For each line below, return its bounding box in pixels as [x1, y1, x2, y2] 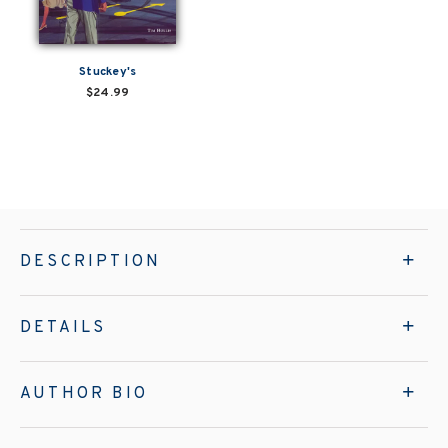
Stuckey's [78, 63, 137, 80]
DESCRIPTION [20, 251, 162, 272]
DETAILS [20, 317, 107, 338]
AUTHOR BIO [20, 383, 148, 404]
